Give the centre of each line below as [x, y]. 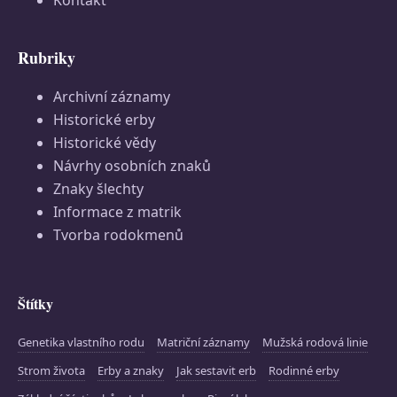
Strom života [51, 370]
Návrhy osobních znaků [132, 166]
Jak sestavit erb [216, 370]
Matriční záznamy [203, 342]
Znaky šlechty [98, 189]
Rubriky [47, 58]
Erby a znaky [131, 370]
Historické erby [104, 120]
